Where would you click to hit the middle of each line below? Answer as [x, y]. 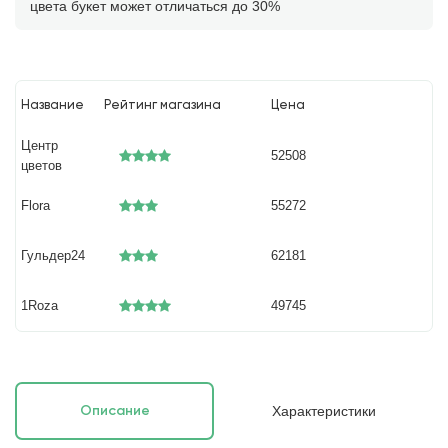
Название [53, 105]
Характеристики [323, 411]
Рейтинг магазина [163, 105]
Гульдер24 [53, 255]
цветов [42, 165]
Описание [114, 411]
